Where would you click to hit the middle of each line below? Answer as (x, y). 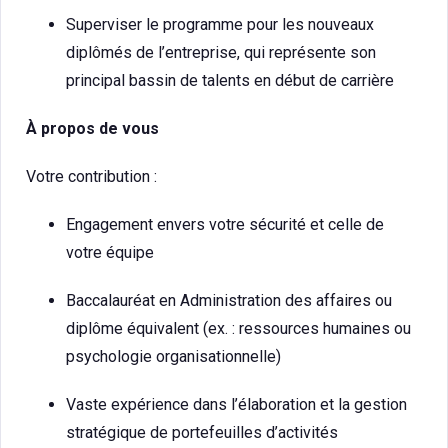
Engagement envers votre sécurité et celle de (225, 224)
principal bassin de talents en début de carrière (230, 80)
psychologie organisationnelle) (173, 356)
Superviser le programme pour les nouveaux (220, 24)
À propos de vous (92, 128)
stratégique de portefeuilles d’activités (202, 432)
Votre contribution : (91, 176)
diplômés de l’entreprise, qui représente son (221, 52)
